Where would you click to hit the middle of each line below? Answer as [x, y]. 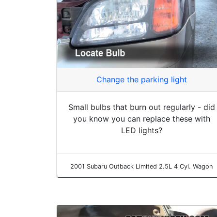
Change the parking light [141, 80]
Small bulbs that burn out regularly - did [141, 107]
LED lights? [141, 131]
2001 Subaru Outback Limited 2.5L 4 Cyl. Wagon [141, 167]
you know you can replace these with [141, 119]
